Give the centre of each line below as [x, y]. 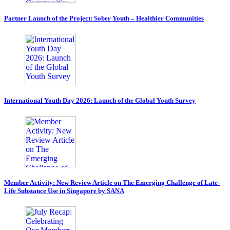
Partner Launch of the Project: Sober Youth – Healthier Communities [104, 18]
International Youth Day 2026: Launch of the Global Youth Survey [100, 100]
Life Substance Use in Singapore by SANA [64, 191]
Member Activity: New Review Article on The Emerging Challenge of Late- [112, 183]
